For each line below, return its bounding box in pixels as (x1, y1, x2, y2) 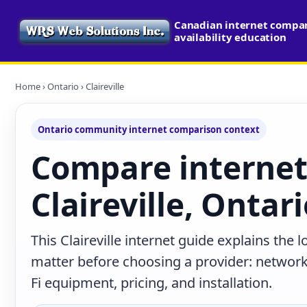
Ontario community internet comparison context (38, 123, 260, 136)
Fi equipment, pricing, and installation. (31, 273, 272, 292)
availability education (174, 30, 286, 44)
